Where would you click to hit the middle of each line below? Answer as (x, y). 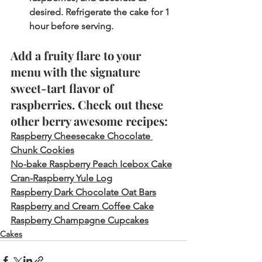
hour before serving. (74, 26)
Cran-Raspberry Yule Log (61, 178)
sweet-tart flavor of (63, 88)
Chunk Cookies (42, 150)
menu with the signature (77, 72)
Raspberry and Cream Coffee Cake (82, 206)
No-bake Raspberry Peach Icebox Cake (91, 164)
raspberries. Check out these (88, 105)
